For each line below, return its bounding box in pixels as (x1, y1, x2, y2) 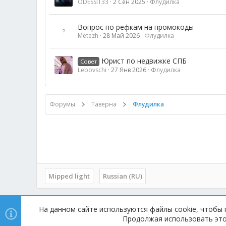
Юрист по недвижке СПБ (101, 56, 187, 66)
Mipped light (48, 172, 90, 181)
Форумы (49, 100, 75, 108)
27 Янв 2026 (111, 66, 146, 74)
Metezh (78, 31, 98, 40)
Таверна (91, 100, 117, 108)
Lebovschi (78, 66, 106, 74)
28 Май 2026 (103, 31, 140, 40)
